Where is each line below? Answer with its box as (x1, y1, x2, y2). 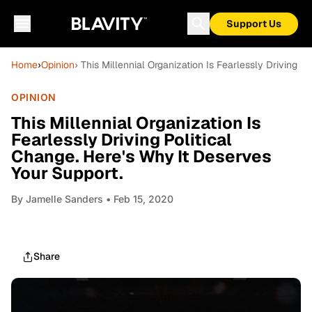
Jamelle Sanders (26, 193, 103, 205)
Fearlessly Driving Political (11, 129, 232, 150)
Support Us (226, 17, 281, 30)
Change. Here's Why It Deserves (11, 146, 272, 167)
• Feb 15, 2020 (103, 193, 173, 205)
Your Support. (11, 162, 123, 184)
